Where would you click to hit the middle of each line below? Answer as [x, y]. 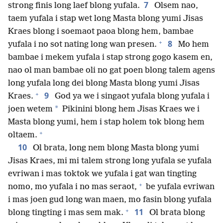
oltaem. [23, 135]
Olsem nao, [175, 6]
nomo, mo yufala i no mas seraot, [72, 187]
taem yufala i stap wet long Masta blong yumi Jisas [106, 19]
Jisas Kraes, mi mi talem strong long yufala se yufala [110, 161]
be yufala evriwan [179, 187]
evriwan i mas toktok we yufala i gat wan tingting [102, 174]
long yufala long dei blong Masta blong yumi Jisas [104, 84]
